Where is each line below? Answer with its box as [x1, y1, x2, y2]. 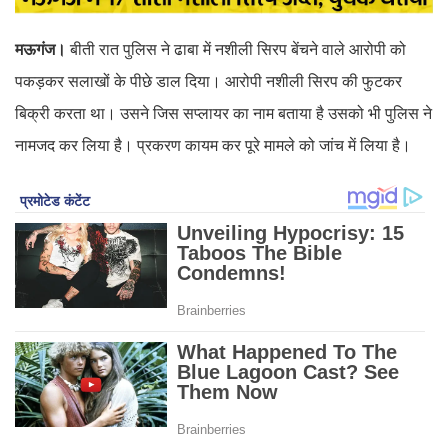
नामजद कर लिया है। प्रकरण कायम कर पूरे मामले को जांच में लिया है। [15, 135, 411, 155]
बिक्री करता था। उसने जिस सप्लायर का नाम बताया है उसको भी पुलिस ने [15, 103, 432, 123]
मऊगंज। [15, 39, 70, 59]
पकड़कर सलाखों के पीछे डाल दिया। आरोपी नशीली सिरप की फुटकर [15, 71, 402, 91]
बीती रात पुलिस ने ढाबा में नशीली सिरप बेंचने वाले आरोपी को [70, 39, 406, 59]
